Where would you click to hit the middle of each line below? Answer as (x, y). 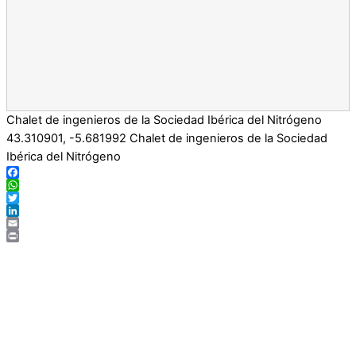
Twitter (25, 211)
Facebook (34, 186)
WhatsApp (35, 198)
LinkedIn (30, 224)
